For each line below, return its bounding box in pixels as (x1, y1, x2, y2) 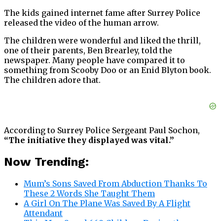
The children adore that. (4, 75, 101, 85)
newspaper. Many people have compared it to (4, 55, 185, 66)
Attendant (24, 208, 63, 219)
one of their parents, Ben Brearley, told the (4, 45, 172, 56)
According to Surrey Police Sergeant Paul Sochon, (4, 125, 200, 136)
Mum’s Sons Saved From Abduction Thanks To (24, 179, 207, 189)
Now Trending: (4, 155, 89, 169)
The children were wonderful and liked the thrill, (4, 36, 201, 46)
